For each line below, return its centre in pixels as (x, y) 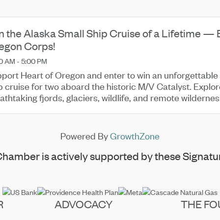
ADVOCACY (84, 204)
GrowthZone (135, 136)
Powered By (85, 136)
